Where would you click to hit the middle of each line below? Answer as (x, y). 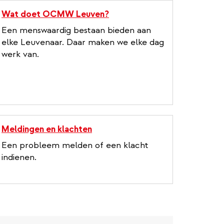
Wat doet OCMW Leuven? (55, 14)
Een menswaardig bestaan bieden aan (76, 30)
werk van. (20, 54)
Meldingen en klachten (47, 129)
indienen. (19, 157)
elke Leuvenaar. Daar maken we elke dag (83, 42)
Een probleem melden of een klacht (75, 145)
